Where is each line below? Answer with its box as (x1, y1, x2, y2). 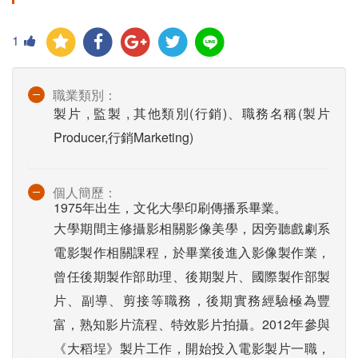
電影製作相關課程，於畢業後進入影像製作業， (54, 243, 330, 262)
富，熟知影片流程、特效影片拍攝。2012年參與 (54, 315, 330, 334)
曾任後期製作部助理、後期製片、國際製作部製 (54, 267, 330, 286)
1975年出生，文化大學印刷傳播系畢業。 (54, 198, 287, 217)
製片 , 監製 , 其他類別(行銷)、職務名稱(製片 (54, 104, 330, 123)
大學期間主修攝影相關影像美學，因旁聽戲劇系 (54, 219, 330, 238)
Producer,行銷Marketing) (54, 128, 193, 147)
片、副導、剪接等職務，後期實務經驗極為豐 (54, 291, 330, 310)
